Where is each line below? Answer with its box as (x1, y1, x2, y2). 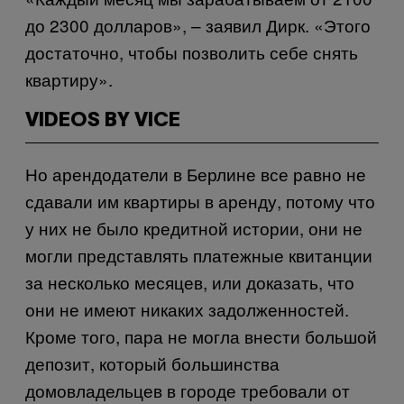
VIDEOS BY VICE (25, 111, 180, 130)
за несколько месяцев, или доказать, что (25, 269, 354, 294)
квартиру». (25, 66, 113, 91)
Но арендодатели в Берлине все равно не (25, 161, 366, 186)
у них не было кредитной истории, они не (25, 215, 363, 240)
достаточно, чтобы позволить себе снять (25, 39, 358, 64)
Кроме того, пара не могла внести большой (25, 323, 377, 348)
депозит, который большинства (25, 350, 280, 375)
